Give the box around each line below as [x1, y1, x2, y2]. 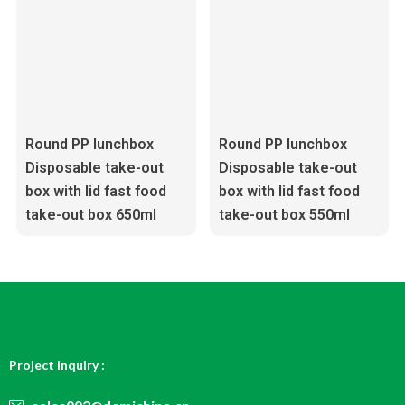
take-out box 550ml [218, 205, 350, 223]
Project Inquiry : [9, 357, 105, 372]
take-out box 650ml [24, 205, 156, 223]
